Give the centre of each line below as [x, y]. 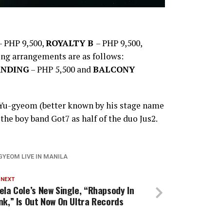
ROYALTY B [71, 43]
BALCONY [114, 70]
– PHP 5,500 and [61, 70]
